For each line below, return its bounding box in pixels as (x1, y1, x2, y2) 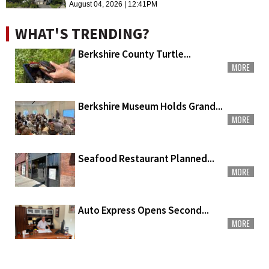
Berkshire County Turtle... (78, 47, 191, 61)
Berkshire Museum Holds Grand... (78, 99, 223, 113)
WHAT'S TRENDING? (15, 24, 150, 44)
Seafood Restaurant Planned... (78, 151, 214, 165)
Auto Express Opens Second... (78, 204, 209, 217)
